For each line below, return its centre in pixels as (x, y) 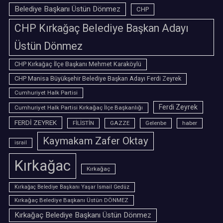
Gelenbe (156, 123)
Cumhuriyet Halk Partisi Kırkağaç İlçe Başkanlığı (79, 108)
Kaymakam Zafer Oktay (96, 141)
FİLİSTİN (83, 123)
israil (21, 143)
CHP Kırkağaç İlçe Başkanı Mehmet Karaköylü (78, 64)
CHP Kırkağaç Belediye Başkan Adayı (102, 28)
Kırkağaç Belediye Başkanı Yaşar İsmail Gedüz (72, 187)
